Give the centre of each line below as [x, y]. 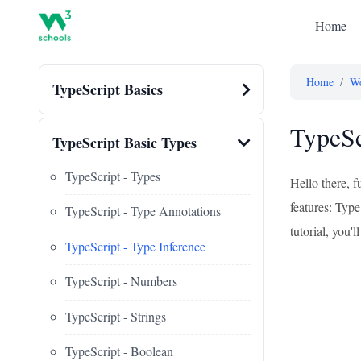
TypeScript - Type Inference [135, 246]
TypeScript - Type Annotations [143, 211]
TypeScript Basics [108, 89]
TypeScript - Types [113, 176]
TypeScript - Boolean [119, 351]
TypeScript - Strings [116, 316]
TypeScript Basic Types [124, 143]
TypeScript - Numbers [121, 281]
